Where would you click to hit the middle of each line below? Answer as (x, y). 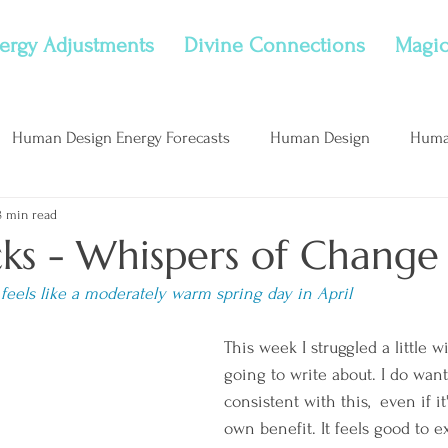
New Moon (257, 217)
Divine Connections (274, 45)
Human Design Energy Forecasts (121, 137)
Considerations (386, 217)
